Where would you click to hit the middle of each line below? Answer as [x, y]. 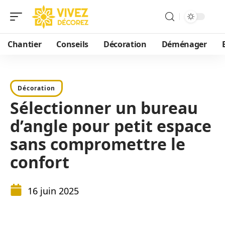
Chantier [25, 44]
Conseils [72, 44]
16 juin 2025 [53, 191]
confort [40, 162]
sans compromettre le [98, 144]
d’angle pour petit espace [111, 126]
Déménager [184, 44]
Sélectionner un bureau [104, 108]
